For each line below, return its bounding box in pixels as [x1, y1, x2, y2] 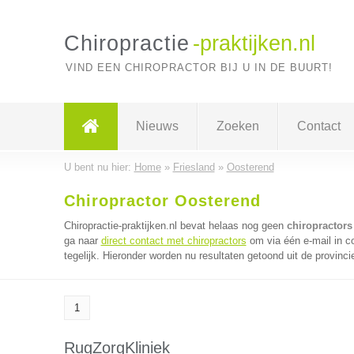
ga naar [63, 235, 101, 247]
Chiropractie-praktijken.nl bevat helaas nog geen [63, 220, 287, 232]
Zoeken [216, 119, 259, 133]
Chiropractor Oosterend [63, 192, 261, 209]
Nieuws [135, 119, 179, 133]
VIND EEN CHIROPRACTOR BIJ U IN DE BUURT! [65, 62, 333, 73]
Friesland [172, 161, 215, 173]
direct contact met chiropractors [100, 235, 247, 247]
